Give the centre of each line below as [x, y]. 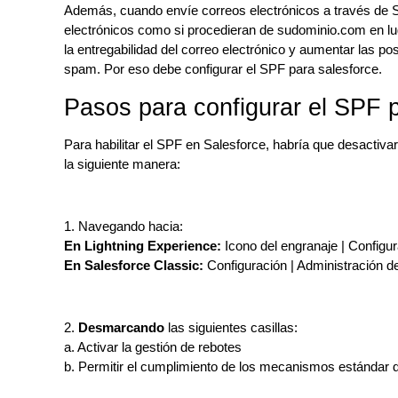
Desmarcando [123, 328]
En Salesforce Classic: [134, 266]
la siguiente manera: [124, 164]
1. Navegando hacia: [125, 227]
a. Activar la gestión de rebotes [153, 347]
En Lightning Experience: [143, 246]
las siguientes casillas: [233, 328]
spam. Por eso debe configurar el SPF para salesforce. [223, 69]
